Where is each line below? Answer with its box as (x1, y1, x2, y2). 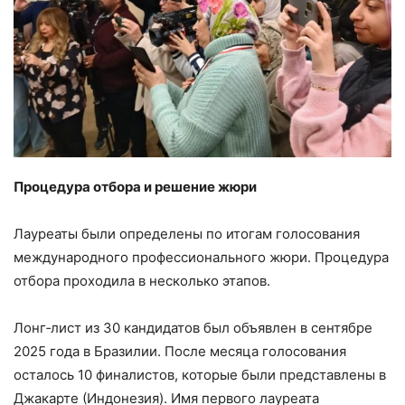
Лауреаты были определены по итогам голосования (14, 225, 360, 243)
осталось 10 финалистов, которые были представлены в (14, 366, 386, 384)
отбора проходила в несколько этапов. (14, 272, 270, 290)
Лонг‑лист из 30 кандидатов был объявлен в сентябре (14, 319, 372, 337)
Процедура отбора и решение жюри (14, 178, 257, 196)
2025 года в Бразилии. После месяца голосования (14, 343, 346, 361)
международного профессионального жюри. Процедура (14, 249, 389, 267)
